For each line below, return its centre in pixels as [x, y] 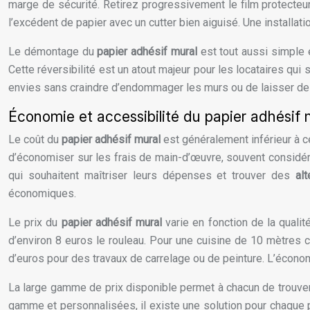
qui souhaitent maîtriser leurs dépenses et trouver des [152, 176]
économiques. [42, 194]
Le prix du [35, 223]
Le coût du [35, 140]
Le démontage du [53, 52]
